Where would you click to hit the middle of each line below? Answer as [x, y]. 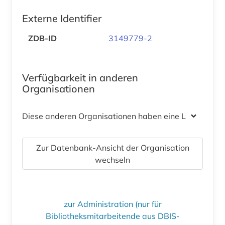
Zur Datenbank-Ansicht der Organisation [113, 147]
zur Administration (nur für [113, 204]
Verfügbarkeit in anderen [80, 77]
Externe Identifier [62, 18]
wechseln [113, 159]
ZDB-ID [42, 38]
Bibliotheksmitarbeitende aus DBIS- [113, 216]
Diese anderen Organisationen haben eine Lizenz [114, 116]
